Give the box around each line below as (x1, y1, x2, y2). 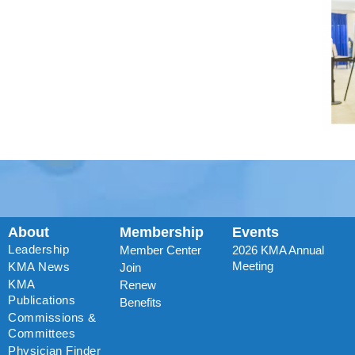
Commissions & (8, 310, 97, 324)
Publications (8, 292, 75, 307)
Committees (8, 326, 75, 340)
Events (231, 223, 279, 240)
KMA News (8, 259, 70, 273)
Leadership (8, 242, 69, 256)
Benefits (120, 295, 162, 309)
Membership (120, 223, 204, 240)
